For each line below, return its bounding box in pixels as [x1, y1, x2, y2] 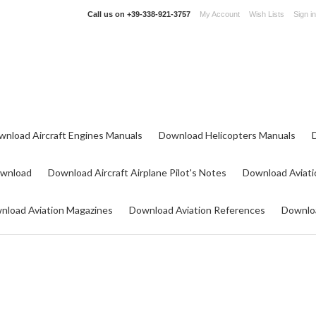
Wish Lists [249, 10, 284, 18]
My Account [200, 10, 240, 18]
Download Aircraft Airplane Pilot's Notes [48, 166, 226, 178]
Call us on [87, 10, 127, 18]
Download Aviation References [129, 204, 265, 216]
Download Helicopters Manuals [159, 129, 296, 141]
